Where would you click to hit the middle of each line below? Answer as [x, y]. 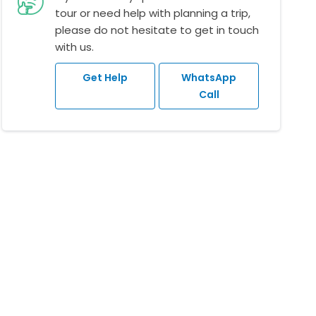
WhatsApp [209, 78]
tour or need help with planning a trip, [153, 13]
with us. [74, 47]
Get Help [105, 78]
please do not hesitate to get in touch [157, 30]
